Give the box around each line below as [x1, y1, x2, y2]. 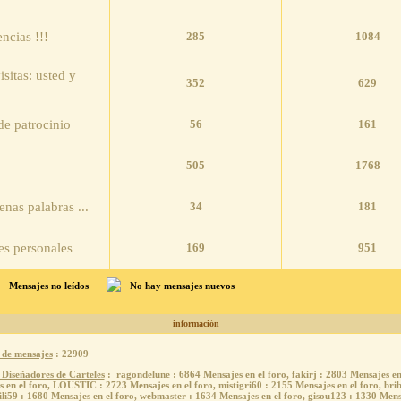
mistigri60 [218, 380, 262, 391]
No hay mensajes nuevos [129, 280, 235, 292]
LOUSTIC [52, 380, 97, 391]
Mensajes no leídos [8, 280, 89, 292]
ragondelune [115, 369, 170, 380]
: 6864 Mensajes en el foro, [169, 369, 292, 380]
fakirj [291, 369, 317, 380]
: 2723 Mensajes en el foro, [96, 380, 218, 391]
